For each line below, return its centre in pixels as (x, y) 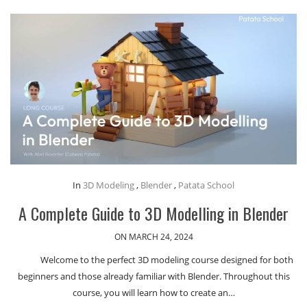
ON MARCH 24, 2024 (153, 236)
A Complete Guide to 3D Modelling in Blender (153, 213)
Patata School (206, 185)
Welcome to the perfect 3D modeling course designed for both (167, 259)
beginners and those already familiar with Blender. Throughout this (153, 276)
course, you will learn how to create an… (153, 292)
